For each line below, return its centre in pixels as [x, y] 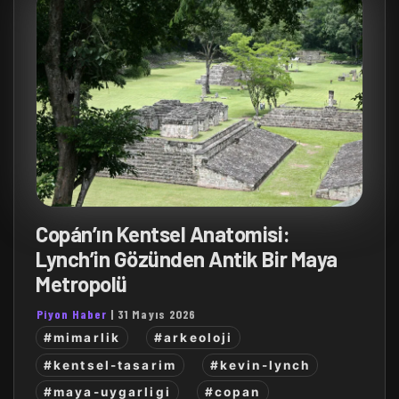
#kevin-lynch [260, 365]
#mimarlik [82, 338]
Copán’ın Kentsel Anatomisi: [163, 234]
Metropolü [81, 284]
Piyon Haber [72, 314]
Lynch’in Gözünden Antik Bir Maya [187, 259]
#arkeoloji [194, 338]
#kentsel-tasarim [110, 365]
